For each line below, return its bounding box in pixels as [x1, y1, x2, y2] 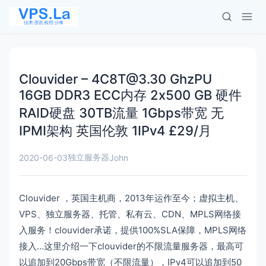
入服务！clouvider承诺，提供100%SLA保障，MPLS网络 [19, 224, 246, 236]
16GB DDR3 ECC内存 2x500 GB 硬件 [19, 87, 242, 103]
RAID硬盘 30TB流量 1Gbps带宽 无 [19, 105, 224, 121]
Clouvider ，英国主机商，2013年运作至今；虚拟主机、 [19, 192, 243, 204]
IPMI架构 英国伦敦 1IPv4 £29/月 [19, 123, 211, 138]
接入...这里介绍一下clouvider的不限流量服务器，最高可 [19, 240, 243, 252]
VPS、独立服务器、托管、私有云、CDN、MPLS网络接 [19, 208, 241, 220]
